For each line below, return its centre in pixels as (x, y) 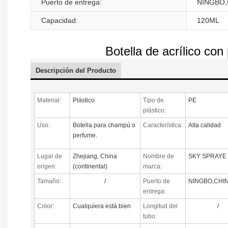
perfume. (85, 135)
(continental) (90, 166)
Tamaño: (49, 181)
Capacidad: (60, 20)
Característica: (163, 125)
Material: (49, 100)
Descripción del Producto (76, 70)
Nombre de (158, 156)
